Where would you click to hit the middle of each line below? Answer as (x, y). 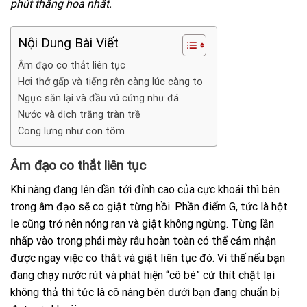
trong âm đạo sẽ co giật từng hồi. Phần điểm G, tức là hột (149, 207)
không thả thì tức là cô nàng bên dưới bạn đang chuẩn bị (145, 293)
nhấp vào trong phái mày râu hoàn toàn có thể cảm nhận (143, 241)
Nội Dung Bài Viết (68, 43)
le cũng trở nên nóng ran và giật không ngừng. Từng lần (142, 224)
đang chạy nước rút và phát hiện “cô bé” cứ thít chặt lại (143, 275)
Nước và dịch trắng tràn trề (79, 115)
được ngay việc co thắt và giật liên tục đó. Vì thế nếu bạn (148, 258)
